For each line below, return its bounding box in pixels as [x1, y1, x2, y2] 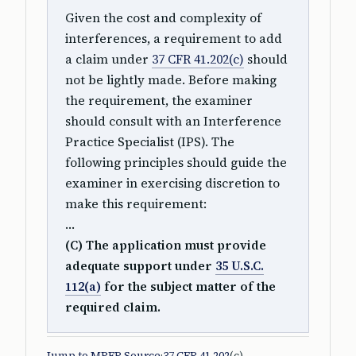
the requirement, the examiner [65, 92, 253, 109]
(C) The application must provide [65, 237, 266, 253]
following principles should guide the [65, 154, 287, 171]
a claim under [65, 51, 152, 68]
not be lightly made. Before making [65, 72, 277, 88]
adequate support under [65, 257, 215, 274]
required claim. [65, 299, 161, 315]
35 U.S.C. [215, 257, 264, 274]
